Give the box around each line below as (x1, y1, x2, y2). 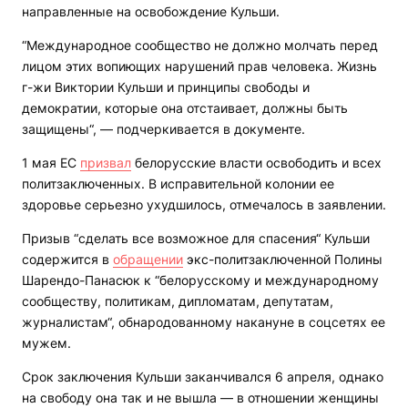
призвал (80, 155, 131, 171)
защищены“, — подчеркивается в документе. (22, 121, 305, 138)
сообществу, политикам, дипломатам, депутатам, (22, 293, 333, 310)
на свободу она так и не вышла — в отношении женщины (22, 390, 379, 406)
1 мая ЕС (22, 155, 80, 171)
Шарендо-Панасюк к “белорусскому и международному (22, 272, 379, 289)
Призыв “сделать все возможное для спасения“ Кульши (22, 230, 370, 247)
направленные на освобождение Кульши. (22, 4, 280, 20)
